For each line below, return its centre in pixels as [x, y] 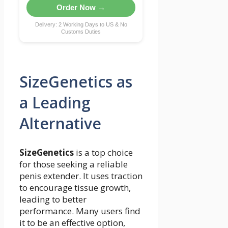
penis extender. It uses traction [81, 176]
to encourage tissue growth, [75, 188]
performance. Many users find [80, 211]
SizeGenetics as [76, 82]
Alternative [60, 124]
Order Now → [81, 8]
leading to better [53, 199]
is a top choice [103, 153]
